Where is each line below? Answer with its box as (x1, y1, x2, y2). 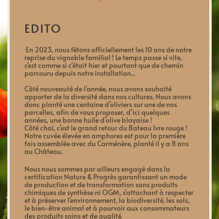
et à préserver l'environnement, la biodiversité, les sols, (24, 196, 190, 205)
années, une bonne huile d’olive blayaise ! (24, 115, 152, 125)
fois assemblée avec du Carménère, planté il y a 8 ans (24, 139, 189, 148)
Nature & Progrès (64, 172, 116, 181)
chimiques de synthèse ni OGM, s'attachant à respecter (24, 188, 194, 197)
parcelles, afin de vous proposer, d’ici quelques (24, 108, 170, 117)
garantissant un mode (118, 172, 187, 181)
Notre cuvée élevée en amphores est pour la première (24, 131, 186, 140)
